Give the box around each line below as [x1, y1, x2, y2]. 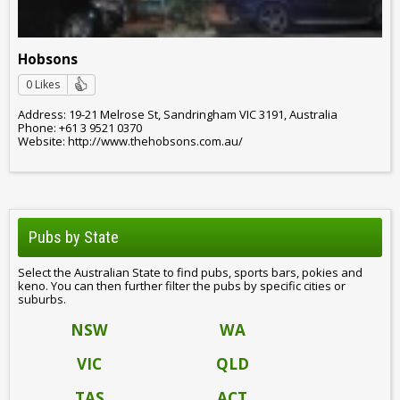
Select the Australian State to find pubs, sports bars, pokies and [18, 263, 362, 280]
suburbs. [18, 290, 66, 307]
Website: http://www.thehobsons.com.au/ [18, 133, 243, 150]
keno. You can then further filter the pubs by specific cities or [18, 277, 346, 294]
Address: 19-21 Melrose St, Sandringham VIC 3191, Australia [18, 106, 337, 123]
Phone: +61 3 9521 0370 [18, 120, 142, 137]
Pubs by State [29, 227, 119, 246]
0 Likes [26, 76, 60, 92]
